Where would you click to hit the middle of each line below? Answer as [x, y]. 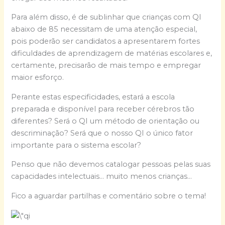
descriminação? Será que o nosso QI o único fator [102, 133]
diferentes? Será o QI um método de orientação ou [105, 121]
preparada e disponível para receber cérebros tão [103, 109]
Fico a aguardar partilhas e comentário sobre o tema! [109, 196]
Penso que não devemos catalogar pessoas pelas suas [111, 164]
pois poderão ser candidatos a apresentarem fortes [106, 41]
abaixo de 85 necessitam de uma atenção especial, [104, 29]
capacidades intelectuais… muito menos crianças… [102, 177]
